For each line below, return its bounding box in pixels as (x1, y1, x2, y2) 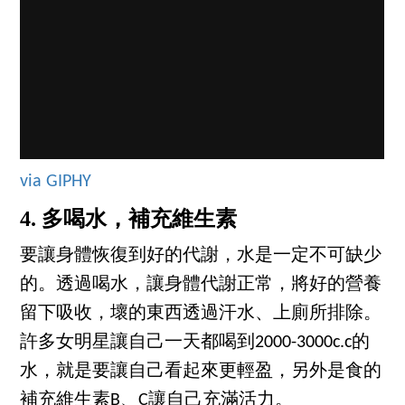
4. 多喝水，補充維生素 (20, 206, 238, 231)
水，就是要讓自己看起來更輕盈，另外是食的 (20, 363, 382, 381)
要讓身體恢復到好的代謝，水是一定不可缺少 (20, 247, 382, 266)
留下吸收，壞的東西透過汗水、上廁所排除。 (20, 305, 382, 324)
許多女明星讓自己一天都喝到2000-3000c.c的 (20, 334, 371, 353)
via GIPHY (20, 172, 92, 191)
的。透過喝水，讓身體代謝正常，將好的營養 (20, 276, 382, 295)
